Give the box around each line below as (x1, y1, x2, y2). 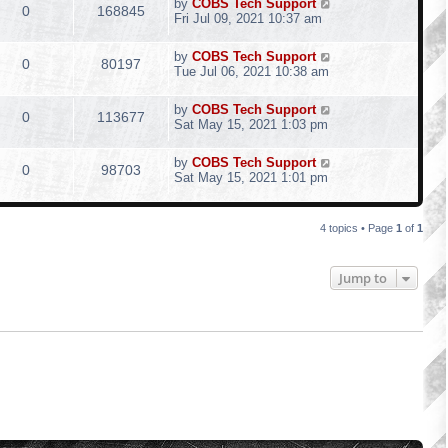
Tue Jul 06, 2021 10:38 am (174, 64, 329, 79)
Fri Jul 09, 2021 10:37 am (174, 11, 322, 26)
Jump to (339, 269, 387, 287)
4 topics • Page (320, 222, 396, 234)
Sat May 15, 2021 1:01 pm (174, 170, 328, 185)
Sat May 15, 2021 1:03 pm (174, 117, 328, 132)
